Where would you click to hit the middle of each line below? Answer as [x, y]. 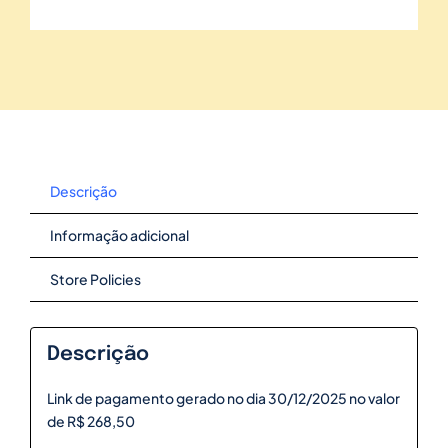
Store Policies [95, 278]
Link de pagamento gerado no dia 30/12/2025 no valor [223, 398]
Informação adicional [119, 234]
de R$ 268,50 [90, 421]
